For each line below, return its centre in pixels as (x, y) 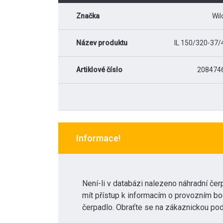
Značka (88, 16)
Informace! (98, 138)
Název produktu (102, 43)
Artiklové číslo (99, 70)
